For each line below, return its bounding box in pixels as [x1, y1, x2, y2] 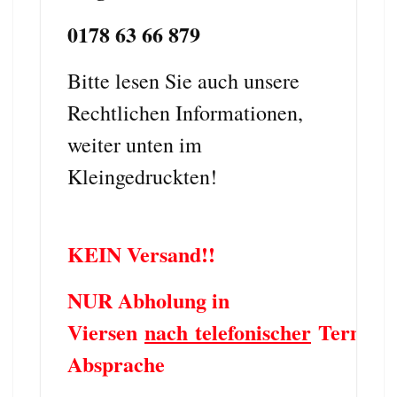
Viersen [67, 315, 144, 347]
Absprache [67, 347, 172, 379]
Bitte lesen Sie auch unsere [67, 66, 300, 95]
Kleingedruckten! [67, 161, 217, 191]
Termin [311, 315, 385, 347]
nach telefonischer [144, 315, 311, 347]
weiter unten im [67, 129, 202, 159]
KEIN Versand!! [67, 237, 215, 269]
